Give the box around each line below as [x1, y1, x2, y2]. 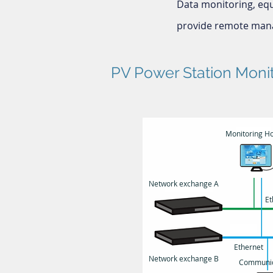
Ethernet [234, 242, 263, 252]
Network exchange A [149, 179, 219, 188]
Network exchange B [149, 253, 219, 263]
